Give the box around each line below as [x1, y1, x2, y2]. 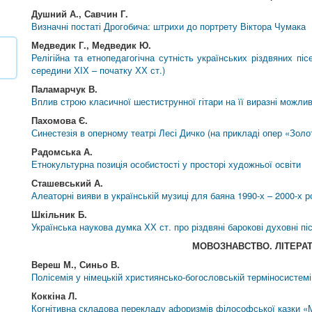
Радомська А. [31, 145, 93, 158]
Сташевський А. [31, 176, 104, 189]
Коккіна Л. [31, 289, 78, 302]
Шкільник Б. [31, 208, 88, 221]
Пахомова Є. [31, 114, 88, 127]
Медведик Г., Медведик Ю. [31, 38, 152, 52]
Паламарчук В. [31, 82, 98, 95]
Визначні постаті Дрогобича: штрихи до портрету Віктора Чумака [31, 19, 306, 33]
